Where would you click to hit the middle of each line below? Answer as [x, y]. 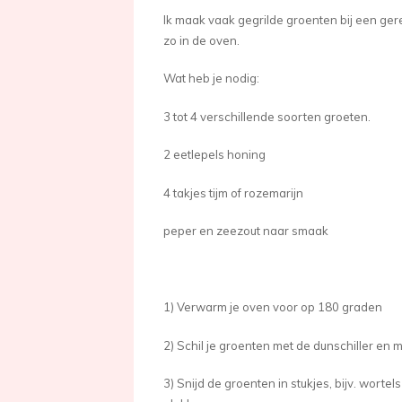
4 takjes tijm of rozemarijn [234, 192]
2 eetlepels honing [215, 155]
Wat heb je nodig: [212, 79]
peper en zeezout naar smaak [246, 231]
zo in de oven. [202, 40]
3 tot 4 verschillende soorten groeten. [267, 116]
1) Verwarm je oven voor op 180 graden [273, 307]
